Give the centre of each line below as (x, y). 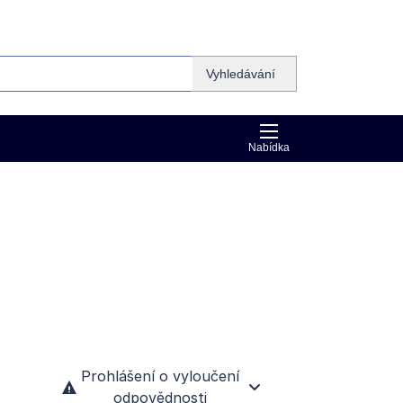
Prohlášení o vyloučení (161, 376)
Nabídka (269, 148)
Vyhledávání (241, 74)
